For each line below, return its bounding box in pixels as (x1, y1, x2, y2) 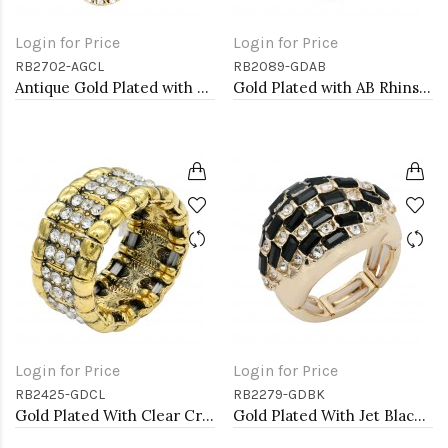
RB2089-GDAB (233, 58, 326, 75)
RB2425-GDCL (15, 386, 105, 403)
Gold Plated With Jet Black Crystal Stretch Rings (414, 406, 426, 425)
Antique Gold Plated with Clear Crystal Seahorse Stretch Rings (197, 78, 209, 97)
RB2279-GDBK (233, 386, 325, 403)
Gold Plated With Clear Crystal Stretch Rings (202, 406, 214, 425)
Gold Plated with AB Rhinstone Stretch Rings (419, 78, 431, 97)
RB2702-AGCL (15, 58, 104, 75)
